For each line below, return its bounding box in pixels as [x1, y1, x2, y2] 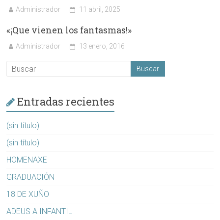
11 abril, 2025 [79, 5, 121, 14]
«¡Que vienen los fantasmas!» [6, 24, 132, 36]
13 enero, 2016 [79, 42, 125, 51]
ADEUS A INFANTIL [6, 207, 73, 217]
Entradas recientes [17, 94, 115, 109]
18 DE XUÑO [6, 190, 50, 199]
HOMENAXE [6, 155, 48, 165]
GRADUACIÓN [6, 172, 55, 182]
